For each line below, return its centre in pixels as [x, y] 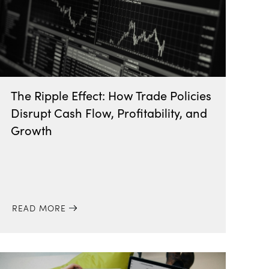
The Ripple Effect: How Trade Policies [111, 95]
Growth [32, 130]
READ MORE [39, 208]
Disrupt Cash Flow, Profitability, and [109, 113]
